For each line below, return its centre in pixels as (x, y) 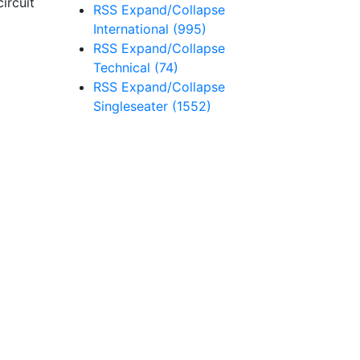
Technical (124, 67)
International (133, 29)
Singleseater (133, 106)
